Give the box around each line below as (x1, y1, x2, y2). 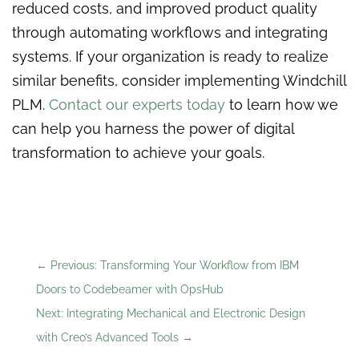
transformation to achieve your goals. (12, 144, 264, 162)
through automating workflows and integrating (12, 24, 328, 42)
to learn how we (225, 96, 338, 114)
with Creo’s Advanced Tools (35, 331, 179, 345)
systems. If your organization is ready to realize (12, 48, 329, 66)
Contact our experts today (49, 96, 225, 114)
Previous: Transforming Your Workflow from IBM (50, 259, 299, 272)
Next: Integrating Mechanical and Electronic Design (35, 307, 305, 321)
